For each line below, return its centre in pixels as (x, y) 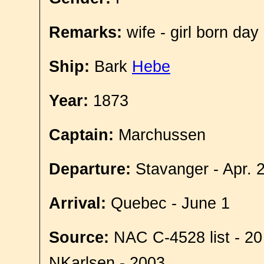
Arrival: (77, 203)
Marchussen (160, 135)
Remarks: (85, 32)
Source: (79, 237)
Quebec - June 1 (168, 203)
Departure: (90, 169)
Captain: (81, 135)
